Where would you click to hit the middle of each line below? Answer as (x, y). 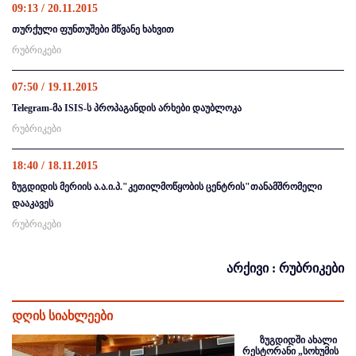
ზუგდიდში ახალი (298, 340)
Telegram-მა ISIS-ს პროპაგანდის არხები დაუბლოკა (127, 108)
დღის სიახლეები (62, 315)
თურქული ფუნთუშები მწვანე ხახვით (93, 29)
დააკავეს (33, 203)
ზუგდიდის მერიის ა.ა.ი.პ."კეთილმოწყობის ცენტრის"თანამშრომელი (167, 186)
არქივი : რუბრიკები (285, 268)
